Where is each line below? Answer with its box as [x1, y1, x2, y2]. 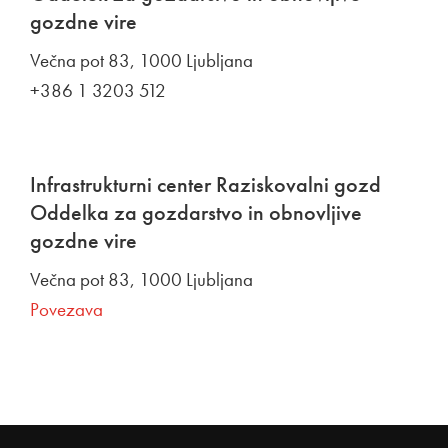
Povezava [30, 297, 103, 322]
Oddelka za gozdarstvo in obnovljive [30, 198, 362, 227]
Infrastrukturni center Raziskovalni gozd [30, 170, 381, 199]
